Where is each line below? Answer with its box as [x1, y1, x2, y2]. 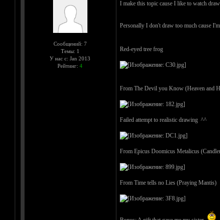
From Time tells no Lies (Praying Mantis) [119, 179, 217, 187]
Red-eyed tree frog [119, 46, 163, 53]
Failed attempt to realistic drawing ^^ [119, 116, 207, 124]
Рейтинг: [57, 63, 80, 69]
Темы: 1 [60, 48, 80, 55]
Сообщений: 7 [53, 41, 87, 47]
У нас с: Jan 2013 [50, 55, 90, 62]
